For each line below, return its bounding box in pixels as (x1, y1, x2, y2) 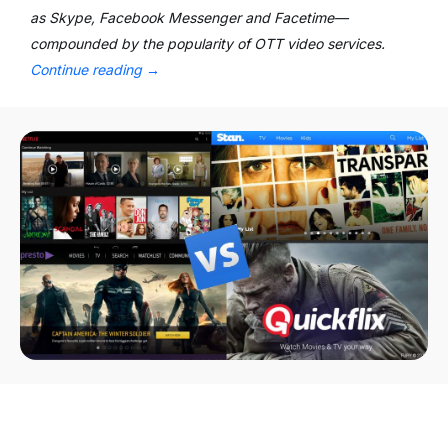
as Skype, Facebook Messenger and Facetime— (30, 9, 348, 26)
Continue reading (30, 61, 146, 78)
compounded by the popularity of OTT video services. (30, 35, 385, 52)
